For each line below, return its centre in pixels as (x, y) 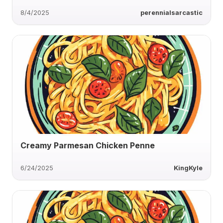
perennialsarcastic (171, 12)
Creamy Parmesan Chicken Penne (88, 145)
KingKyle (188, 168)
